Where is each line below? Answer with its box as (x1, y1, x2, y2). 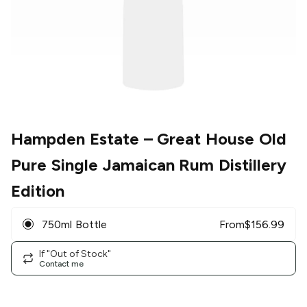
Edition (11, 181, 64, 201)
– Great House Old (138, 129, 287, 149)
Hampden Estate (11, 129, 139, 149)
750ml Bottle (42, 217, 107, 231)
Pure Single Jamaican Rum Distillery (11, 155, 287, 175)
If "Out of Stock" (39, 247, 111, 260)
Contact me (39, 258, 84, 269)
